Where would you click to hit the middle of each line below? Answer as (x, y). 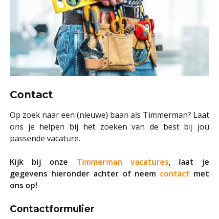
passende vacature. (45, 138)
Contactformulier (52, 209)
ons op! (23, 185)
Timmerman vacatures (122, 162)
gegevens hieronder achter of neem (85, 173)
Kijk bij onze (43, 162)
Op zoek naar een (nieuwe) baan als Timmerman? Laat (109, 115)
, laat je (189, 162)
